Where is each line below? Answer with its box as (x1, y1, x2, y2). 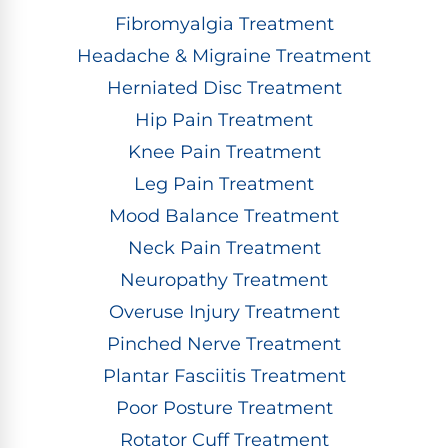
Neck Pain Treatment (127, 237, 321, 260)
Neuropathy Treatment (120, 269, 328, 292)
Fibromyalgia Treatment (114, 13, 334, 36)
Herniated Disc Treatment (106, 77, 342, 100)
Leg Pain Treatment (134, 173, 314, 196)
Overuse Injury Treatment (108, 301, 340, 324)
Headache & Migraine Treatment (77, 45, 371, 68)
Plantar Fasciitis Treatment (102, 365, 346, 388)
